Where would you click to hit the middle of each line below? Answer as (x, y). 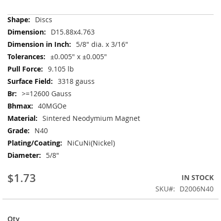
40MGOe (52, 106)
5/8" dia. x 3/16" (102, 44)
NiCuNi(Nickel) (91, 143)
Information (26, 29)
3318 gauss (76, 81)
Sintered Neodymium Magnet (91, 118)
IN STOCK (198, 177)
